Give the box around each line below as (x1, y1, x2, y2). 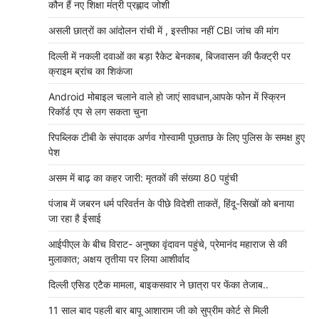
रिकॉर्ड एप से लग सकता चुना (48, 105, 147, 117)
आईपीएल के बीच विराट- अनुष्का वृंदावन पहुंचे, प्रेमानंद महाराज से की (48, 238, 287, 250)
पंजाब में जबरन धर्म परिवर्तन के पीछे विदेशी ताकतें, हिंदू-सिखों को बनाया (48, 197, 294, 209)
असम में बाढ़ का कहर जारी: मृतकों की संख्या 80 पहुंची (48, 172, 238, 184)
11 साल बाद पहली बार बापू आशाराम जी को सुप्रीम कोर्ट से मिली (48, 304, 268, 316)
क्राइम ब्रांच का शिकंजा (48, 65, 132, 77)
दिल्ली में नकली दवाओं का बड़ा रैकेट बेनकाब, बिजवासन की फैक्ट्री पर (48, 50, 291, 62)
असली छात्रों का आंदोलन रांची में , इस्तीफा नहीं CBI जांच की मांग (48, 24, 278, 36)
